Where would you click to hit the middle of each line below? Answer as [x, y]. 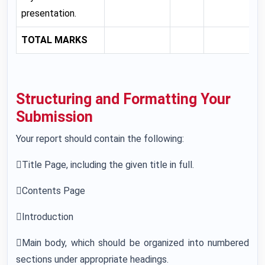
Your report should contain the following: [100, 139]
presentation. [49, 13]
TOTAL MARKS [54, 40]
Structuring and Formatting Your [123, 99]
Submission [54, 117]
